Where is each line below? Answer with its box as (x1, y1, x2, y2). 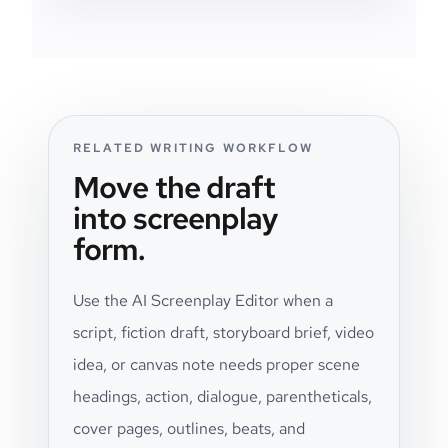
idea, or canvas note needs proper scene (73, 354, 360, 375)
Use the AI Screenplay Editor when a (73, 290, 333, 311)
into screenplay (73, 198, 278, 238)
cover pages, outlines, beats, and (73, 418, 305, 439)
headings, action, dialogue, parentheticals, (73, 386, 372, 407)
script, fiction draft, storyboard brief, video (73, 322, 374, 343)
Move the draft (73, 167, 276, 207)
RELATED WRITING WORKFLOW (73, 140, 313, 156)
